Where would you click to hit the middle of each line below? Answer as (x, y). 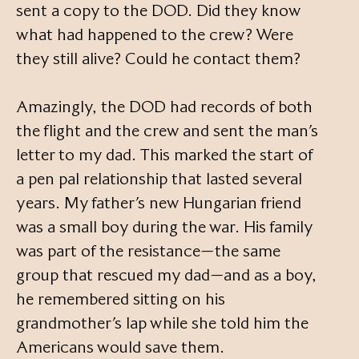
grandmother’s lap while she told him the (162, 323)
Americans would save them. (120, 347)
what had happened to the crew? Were (155, 34)
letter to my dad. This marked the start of (164, 154)
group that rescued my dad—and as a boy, (166, 274)
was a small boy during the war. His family (164, 226)
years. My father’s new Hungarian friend (159, 202)
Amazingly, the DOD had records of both (164, 106)
